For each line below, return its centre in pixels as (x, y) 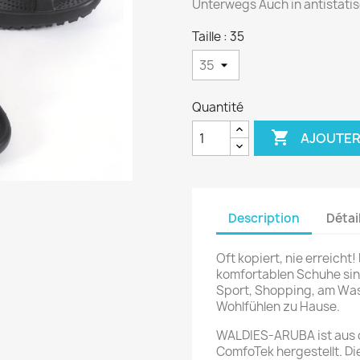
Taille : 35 (218, 37)
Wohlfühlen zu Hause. (278, 307)
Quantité (218, 107)
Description (264, 218)
